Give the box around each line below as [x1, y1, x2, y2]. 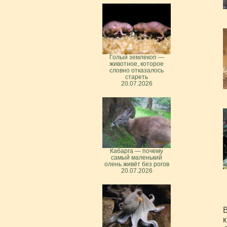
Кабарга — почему [110, 147, 163, 154]
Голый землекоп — [109, 54, 164, 60]
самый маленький [111, 154, 162, 161]
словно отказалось [109, 67, 164, 73]
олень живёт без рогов [104, 161, 169, 167]
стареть [125, 73, 148, 80]
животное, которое [109, 60, 164, 67]
